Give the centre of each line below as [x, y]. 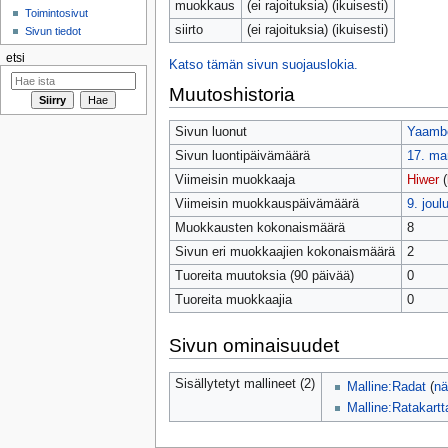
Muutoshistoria [231, 94]
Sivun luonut [210, 132]
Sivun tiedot [53, 31]
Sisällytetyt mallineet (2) [244, 383]
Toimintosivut [57, 13]
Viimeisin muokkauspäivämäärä [266, 204]
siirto [188, 30]
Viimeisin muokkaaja [234, 180]
